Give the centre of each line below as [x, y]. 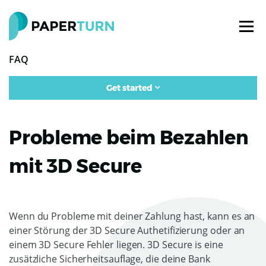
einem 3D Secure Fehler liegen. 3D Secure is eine [116, 245]
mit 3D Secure [75, 166]
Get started [129, 88]
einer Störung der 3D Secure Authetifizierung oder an [127, 230]
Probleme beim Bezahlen [129, 137]
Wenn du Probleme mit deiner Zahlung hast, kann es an [132, 216]
